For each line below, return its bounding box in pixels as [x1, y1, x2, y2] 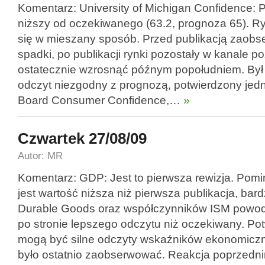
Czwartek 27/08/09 [18, 130, 147, 147]
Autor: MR [18, 150, 63, 161]
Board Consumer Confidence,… [18, 94, 180, 107]
